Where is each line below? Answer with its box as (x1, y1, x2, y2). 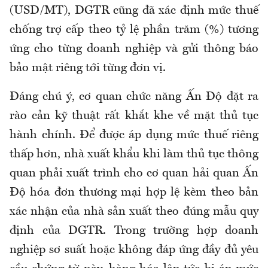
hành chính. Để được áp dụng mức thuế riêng (10, 129, 258, 142)
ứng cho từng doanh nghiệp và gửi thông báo (10, 43, 258, 56)
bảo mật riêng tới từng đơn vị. (10, 62, 166, 75)
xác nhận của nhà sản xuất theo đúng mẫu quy (10, 206, 258, 218)
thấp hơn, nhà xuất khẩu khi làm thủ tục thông (10, 148, 258, 161)
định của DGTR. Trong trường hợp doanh (10, 225, 258, 237)
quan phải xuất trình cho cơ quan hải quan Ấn (10, 167, 258, 180)
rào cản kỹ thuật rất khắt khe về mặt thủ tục (10, 110, 258, 123)
